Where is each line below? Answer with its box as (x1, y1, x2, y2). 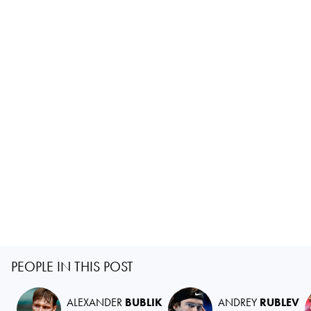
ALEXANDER (67, 294, 125, 310)
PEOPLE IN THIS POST (11, 257, 133, 276)
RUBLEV (260, 294, 299, 310)
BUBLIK (125, 294, 162, 310)
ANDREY (218, 294, 260, 310)
